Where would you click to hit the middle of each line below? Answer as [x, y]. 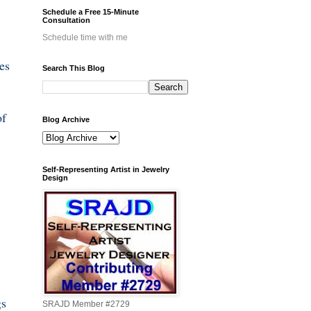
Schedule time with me [85, 38]
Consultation [66, 20]
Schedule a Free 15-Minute [91, 12]
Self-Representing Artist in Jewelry [106, 170]
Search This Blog [74, 68]
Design [55, 178]
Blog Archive [66, 120]
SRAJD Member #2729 [86, 304]
